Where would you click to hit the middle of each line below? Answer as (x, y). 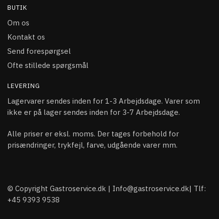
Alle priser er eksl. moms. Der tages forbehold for (93, 134)
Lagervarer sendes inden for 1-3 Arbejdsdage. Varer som (104, 101)
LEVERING (24, 86)
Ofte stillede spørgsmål (48, 66)
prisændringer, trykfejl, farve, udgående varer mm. (92, 145)
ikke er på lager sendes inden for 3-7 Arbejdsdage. (94, 112)
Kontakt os (26, 37)
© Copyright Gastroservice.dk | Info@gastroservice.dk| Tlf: (107, 188)
